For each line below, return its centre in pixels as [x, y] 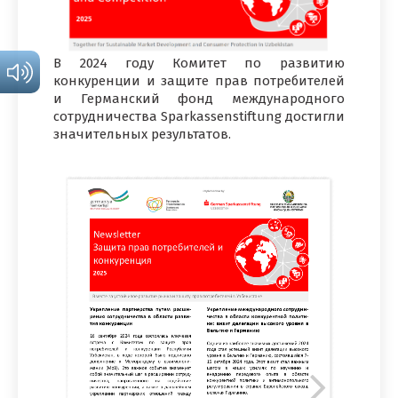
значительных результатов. [142, 135]
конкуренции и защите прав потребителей [199, 81]
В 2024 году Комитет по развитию [199, 64]
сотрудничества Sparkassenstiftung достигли [199, 117]
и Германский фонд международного [199, 99]
